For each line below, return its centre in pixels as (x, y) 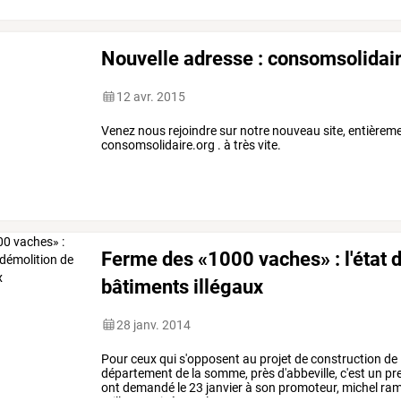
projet (275, 358)
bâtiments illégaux (183, 286)
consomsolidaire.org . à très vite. (192, 145)
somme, (225, 373)
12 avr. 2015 (151, 96)
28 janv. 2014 (154, 324)
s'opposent (209, 358)
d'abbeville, (307, 373)
